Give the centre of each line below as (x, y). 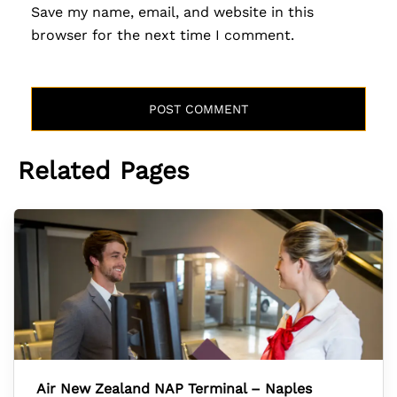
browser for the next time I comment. (163, 35)
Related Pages (104, 171)
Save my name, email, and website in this (172, 12)
